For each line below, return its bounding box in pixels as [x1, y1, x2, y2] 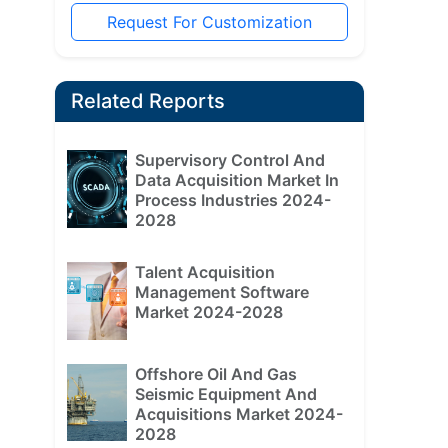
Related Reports [70, 89, 225, 114]
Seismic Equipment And [134, 383, 317, 404]
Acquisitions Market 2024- [134, 403, 343, 424]
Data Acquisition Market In [134, 170, 339, 191]
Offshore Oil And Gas [134, 363, 297, 384]
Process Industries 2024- [134, 190, 331, 211]
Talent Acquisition [134, 262, 275, 283]
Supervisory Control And [134, 150, 325, 171]
